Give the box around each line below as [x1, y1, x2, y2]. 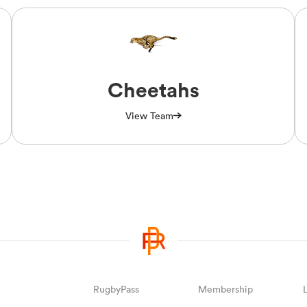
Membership [198, 282, 253, 295]
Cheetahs [107, 77, 199, 103]
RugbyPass [93, 282, 139, 295]
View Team [125, 109, 173, 122]
